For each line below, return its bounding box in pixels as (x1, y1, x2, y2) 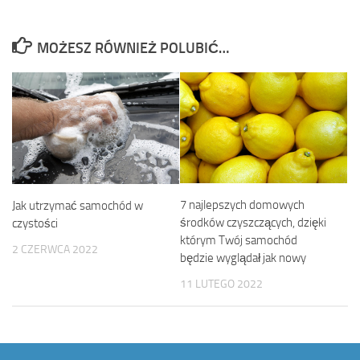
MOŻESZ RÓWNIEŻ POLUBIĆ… (36, 39, 229, 58)
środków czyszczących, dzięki (180, 215, 326, 231)
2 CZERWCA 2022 (12, 243, 98, 256)
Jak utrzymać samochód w (12, 198, 143, 213)
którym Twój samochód (180, 233, 297, 248)
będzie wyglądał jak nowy (180, 251, 306, 266)
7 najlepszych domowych (180, 198, 305, 213)
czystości (12, 216, 58, 231)
